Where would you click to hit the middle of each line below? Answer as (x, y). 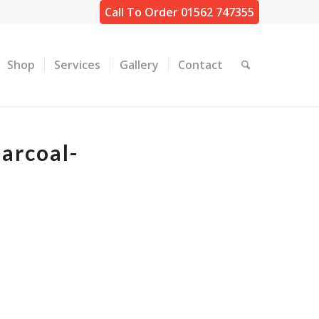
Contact (200, 65)
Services (77, 65)
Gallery (139, 65)
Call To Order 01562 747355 (180, 12)
